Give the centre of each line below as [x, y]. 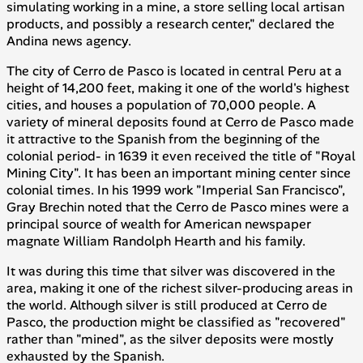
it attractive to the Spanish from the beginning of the [163, 139]
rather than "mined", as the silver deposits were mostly [170, 339]
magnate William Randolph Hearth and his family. [156, 241]
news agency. [90, 41]
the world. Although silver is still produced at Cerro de [167, 305]
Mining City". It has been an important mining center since [179, 173]
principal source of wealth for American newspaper [159, 224]
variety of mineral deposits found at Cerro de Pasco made [180, 122]
